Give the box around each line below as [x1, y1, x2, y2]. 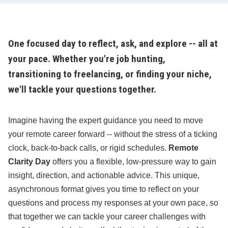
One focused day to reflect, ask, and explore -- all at [8, 38, 218, 49]
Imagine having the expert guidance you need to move [8, 116, 203, 125]
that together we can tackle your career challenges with [8, 212, 206, 221]
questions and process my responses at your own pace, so [8, 198, 218, 207]
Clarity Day [8, 157, 50, 166]
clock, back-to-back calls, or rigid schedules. [8, 144, 168, 152]
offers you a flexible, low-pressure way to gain [50, 157, 216, 166]
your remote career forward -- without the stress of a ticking [8, 130, 217, 138]
